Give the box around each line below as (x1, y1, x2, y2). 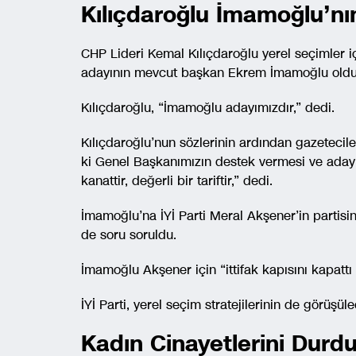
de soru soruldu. (81, 225, 176, 244)
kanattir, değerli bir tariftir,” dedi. (81, 171, 273, 190)
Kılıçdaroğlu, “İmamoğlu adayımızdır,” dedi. (81, 98, 335, 117)
